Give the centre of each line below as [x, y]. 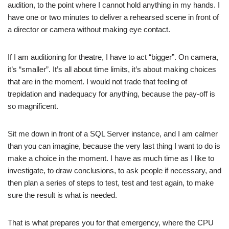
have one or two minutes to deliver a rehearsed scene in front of [113, 17]
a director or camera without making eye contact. [89, 29]
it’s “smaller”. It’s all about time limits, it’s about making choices [112, 69]
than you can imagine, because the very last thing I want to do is [114, 146]
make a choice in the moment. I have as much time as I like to [111, 158]
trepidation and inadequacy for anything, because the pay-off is [111, 94]
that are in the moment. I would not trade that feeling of [97, 81]
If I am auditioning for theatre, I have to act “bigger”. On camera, [113, 57]
